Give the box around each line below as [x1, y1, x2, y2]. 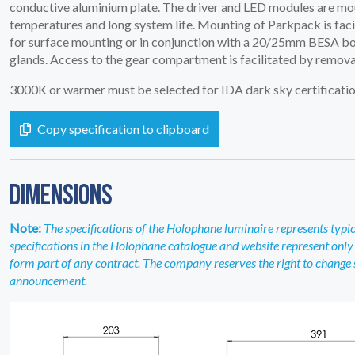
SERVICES [38, 276, 147, 321]
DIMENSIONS [10, 179, 113, 214]
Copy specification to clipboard [37, 120, 209, 136]
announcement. [10, 273, 87, 288]
